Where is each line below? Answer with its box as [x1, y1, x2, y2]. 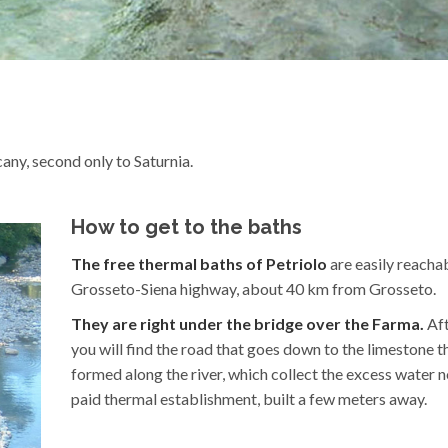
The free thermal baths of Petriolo [71, 254, 327, 274]
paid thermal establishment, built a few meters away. [71, 389, 427, 409]
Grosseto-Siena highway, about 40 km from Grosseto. [71, 279, 436, 299]
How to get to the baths [71, 215, 302, 240]
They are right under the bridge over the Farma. [71, 314, 424, 334]
